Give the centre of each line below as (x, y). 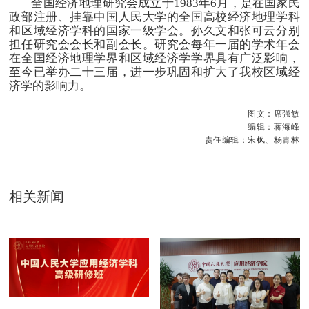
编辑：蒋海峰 (274, 126)
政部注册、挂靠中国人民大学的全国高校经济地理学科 (154, 17)
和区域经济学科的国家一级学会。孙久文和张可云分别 (154, 30)
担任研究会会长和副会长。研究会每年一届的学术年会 (154, 44)
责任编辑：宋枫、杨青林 (252, 139)
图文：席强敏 (274, 113)
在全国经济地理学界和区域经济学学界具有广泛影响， (154, 58)
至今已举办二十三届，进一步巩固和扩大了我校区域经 (154, 72)
